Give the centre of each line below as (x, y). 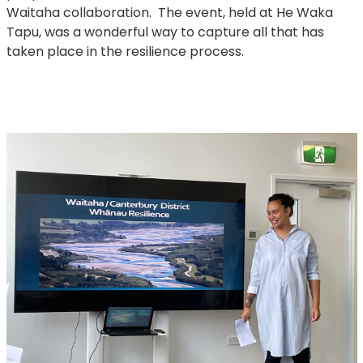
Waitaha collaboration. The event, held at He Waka (169, 13)
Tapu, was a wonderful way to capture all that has (165, 32)
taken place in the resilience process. (125, 52)
